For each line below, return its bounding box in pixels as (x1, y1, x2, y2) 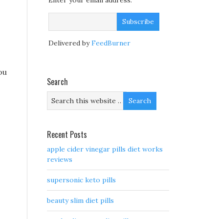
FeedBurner (91, 39, 131, 48)
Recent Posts (47, 129, 87, 141)
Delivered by (48, 39, 91, 48)
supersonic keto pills (47, 175, 116, 185)
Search (47, 76, 68, 88)
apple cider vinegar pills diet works (47, 145, 163, 154)
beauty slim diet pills (47, 196, 114, 205)
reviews (47, 155, 72, 164)
